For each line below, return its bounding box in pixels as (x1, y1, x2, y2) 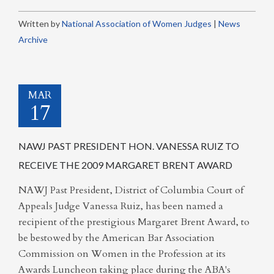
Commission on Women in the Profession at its (18, 246, 226, 261)
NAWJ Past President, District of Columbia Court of (18, 183, 243, 197)
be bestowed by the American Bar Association (18, 231, 215, 245)
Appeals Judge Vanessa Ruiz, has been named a (18, 199, 223, 213)
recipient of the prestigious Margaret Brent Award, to (18, 215, 250, 229)
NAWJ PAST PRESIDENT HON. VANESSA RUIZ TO (18, 140, 239, 152)
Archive (18, 34, 48, 45)
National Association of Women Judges (62, 18, 212, 29)
